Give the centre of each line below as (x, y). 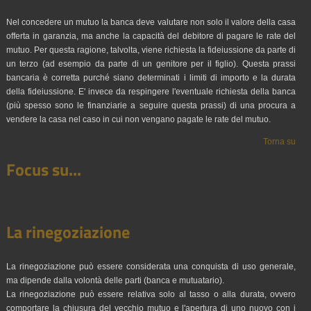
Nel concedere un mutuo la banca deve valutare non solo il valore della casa (151, 22)
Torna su (280, 142)
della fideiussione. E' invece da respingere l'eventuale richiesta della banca (151, 92)
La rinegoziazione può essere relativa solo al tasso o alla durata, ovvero (151, 294)
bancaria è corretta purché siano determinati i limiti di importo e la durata (151, 78)
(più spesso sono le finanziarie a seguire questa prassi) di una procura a (151, 106)
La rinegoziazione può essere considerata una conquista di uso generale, (151, 267)
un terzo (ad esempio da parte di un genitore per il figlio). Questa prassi (151, 64)
